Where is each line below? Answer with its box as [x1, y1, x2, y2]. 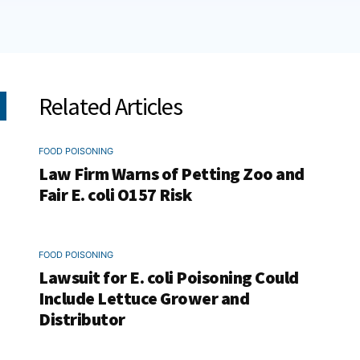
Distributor [39, 308, 125, 330]
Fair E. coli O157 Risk [39, 183, 191, 206]
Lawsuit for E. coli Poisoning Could [39, 266, 299, 288]
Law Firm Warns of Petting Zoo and [39, 162, 305, 185]
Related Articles [39, 91, 182, 121]
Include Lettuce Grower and [39, 287, 249, 309]
